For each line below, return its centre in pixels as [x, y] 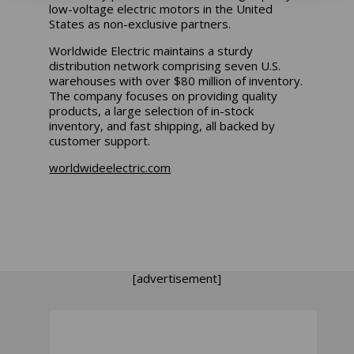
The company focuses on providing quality [164, 95]
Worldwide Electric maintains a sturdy [151, 50]
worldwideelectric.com [110, 167]
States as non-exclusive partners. [140, 23]
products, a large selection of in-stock [152, 110]
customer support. [100, 140]
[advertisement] [177, 278]
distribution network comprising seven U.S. [165, 65]
